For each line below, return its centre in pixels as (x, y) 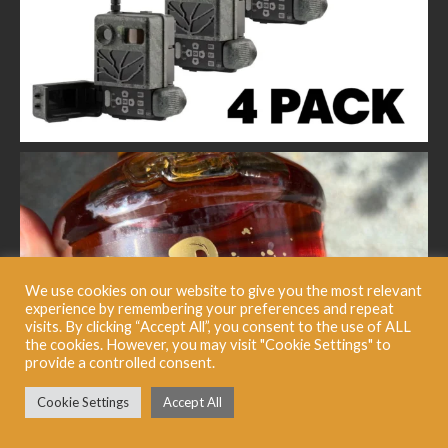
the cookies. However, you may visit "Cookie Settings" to (208, 344)
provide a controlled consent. (120, 362)
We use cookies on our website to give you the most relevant (223, 290)
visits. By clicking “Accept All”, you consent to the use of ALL (218, 326)
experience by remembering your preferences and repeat (209, 308)
